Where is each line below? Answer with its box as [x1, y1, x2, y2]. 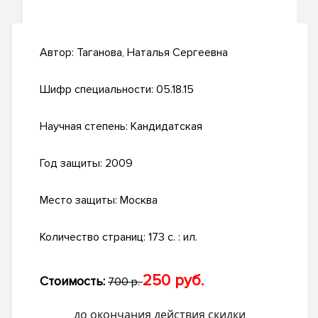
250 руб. [143, 271, 204, 291]
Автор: [40, 45, 77, 60]
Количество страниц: [40, 230, 148, 245]
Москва [120, 193, 158, 208]
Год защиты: [40, 156, 105, 171]
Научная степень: [40, 119, 131, 134]
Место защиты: [40, 193, 120, 208]
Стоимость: [40, 273, 105, 290]
